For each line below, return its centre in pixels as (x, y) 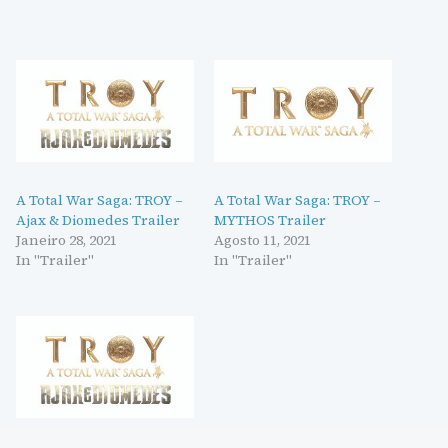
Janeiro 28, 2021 (66, 239)
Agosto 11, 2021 (262, 239)
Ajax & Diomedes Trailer (98, 219)
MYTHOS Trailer (270, 219)
